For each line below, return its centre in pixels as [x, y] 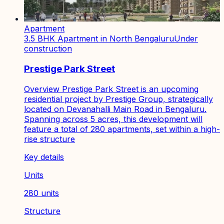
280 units [41, 193]
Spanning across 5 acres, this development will [113, 119]
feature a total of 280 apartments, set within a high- [122, 129]
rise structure [49, 139]
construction [48, 49]
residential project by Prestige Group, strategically [118, 99]
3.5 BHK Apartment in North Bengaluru [99, 39]
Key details [44, 157]
